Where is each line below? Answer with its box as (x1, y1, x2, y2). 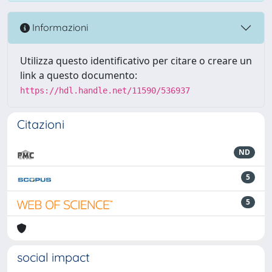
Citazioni (17, 116, 64, 132)
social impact (17, 249, 90, 265)
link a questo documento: (20, 68, 137, 82)
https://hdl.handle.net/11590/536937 (20, 85, 190, 95)
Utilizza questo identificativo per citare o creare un (20, 53, 252, 67)
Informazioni (30, 21, 88, 34)
